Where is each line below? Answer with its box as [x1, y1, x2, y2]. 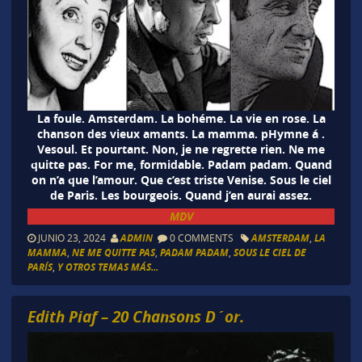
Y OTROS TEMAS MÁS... [57, 259, 158, 274]
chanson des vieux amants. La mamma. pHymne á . [37, 126, 325, 142]
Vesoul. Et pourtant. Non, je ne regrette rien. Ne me [37, 141, 325, 158]
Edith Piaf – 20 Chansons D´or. [27, 305, 244, 327]
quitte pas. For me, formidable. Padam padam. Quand [30, 157, 332, 173]
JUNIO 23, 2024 [35, 230, 111, 244]
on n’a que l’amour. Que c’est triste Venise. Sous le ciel [31, 172, 331, 188]
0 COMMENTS [166, 230, 236, 244]
